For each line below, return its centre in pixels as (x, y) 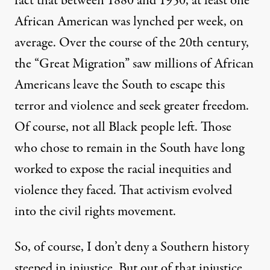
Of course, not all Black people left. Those (123, 127)
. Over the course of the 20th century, (151, 43)
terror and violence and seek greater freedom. (132, 106)
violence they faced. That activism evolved (123, 191)
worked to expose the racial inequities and (123, 170)
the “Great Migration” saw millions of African (134, 64)
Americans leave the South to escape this (120, 85)
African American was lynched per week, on (129, 22)
